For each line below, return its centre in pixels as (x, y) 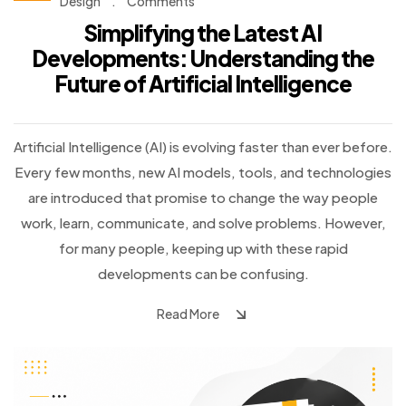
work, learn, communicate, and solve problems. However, (203, 222)
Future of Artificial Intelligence (203, 83)
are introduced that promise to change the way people (203, 197)
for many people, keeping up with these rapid (203, 247)
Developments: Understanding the (203, 58)
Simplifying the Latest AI (203, 32)
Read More (188, 313)
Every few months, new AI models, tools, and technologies (203, 171)
